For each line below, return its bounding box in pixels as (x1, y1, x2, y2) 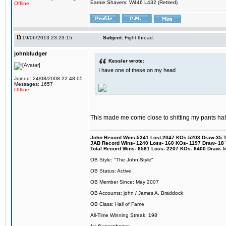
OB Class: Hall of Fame (90, 201, 144, 207)
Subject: (103, 35, 123, 40)
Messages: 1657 (14, 81, 53, 87)
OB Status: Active (90, 168, 131, 174)
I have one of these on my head (98, 67, 176, 73)
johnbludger (14, 50, 47, 56)
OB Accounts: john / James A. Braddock (90, 190, 183, 196)
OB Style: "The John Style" (90, 157, 153, 162)
